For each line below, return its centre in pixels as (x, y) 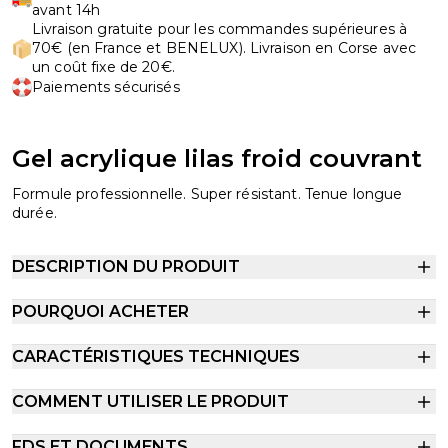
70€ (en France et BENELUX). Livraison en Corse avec (224, 48)
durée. (34, 213)
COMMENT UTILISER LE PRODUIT (150, 401)
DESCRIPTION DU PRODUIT (126, 266)
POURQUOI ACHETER (100, 311)
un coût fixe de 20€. (103, 67)
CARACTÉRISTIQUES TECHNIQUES (156, 356)
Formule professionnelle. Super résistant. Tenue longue (207, 194)
